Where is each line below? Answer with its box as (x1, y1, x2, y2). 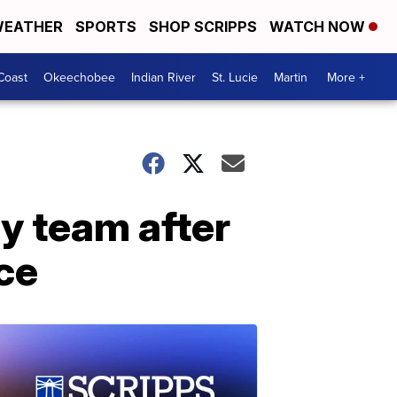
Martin (274, 67, 307, 86)
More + (327, 67, 365, 86)
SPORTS (75, 18, 136, 35)
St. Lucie (212, 67, 258, 86)
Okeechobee (43, 67, 115, 86)
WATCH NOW (269, 18, 369, 35)
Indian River (131, 67, 196, 86)
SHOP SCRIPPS (149, 18, 257, 35)
